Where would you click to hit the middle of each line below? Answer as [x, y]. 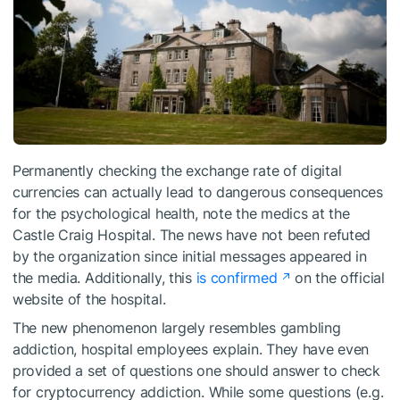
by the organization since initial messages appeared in [190, 256]
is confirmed [237, 277]
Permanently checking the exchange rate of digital [177, 170]
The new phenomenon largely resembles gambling [177, 327]
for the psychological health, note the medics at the [181, 213]
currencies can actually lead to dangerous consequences [198, 192]
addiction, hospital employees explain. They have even [191, 349]
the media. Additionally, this [104, 277]
